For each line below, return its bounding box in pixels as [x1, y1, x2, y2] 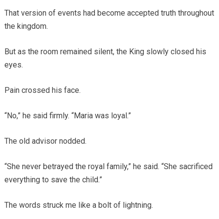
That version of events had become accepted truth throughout [4, 8, 214, 18]
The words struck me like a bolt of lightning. [4, 200, 153, 210]
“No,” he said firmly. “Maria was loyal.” [4, 110, 131, 120]
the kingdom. [4, 21, 48, 31]
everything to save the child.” [4, 175, 102, 184]
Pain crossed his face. [4, 85, 81, 95]
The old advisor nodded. [4, 136, 87, 146]
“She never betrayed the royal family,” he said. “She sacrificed [4, 161, 213, 171]
